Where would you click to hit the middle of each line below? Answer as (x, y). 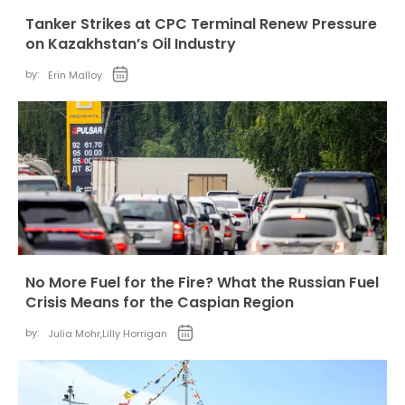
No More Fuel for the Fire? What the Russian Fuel (202, 283)
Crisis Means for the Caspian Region (160, 302)
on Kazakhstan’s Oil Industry (131, 44)
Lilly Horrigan (135, 334)
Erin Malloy (75, 75)
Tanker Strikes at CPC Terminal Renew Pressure (201, 24)
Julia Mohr (74, 334)
